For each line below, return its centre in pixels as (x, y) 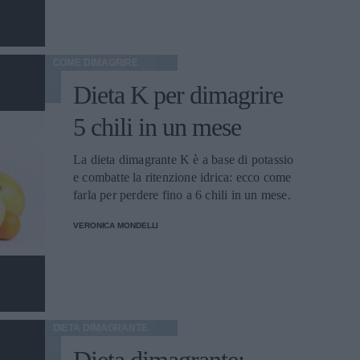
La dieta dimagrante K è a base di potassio (184, 160)
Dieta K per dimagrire (178, 95)
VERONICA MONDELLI (116, 225)
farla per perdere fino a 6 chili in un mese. (182, 195)
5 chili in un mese (157, 127)
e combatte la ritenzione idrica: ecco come (182, 177)
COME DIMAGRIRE (96, 63)
